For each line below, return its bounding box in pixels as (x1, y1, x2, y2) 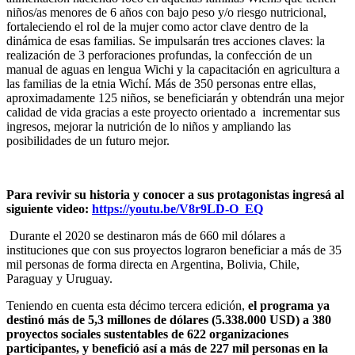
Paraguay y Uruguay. (6, 272, 113, 286)
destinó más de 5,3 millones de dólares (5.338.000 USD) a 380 (6, 313, 331, 327)
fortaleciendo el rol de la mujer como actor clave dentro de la (6, 20, 308, 34)
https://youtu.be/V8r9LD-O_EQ (92, 202, 263, 216)
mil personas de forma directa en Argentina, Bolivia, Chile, (6, 258, 300, 272)
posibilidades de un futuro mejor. (6, 134, 170, 148)
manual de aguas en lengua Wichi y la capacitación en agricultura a (6, 63, 340, 77)
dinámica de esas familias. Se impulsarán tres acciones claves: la (6, 34, 325, 48)
